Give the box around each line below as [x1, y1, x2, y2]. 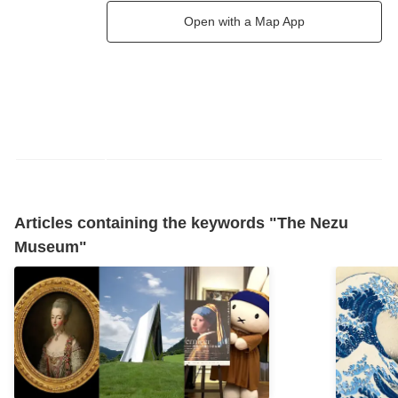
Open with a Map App [184, 13, 305, 28]
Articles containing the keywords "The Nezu [14, 213, 348, 232]
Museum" [14, 237, 87, 256]
